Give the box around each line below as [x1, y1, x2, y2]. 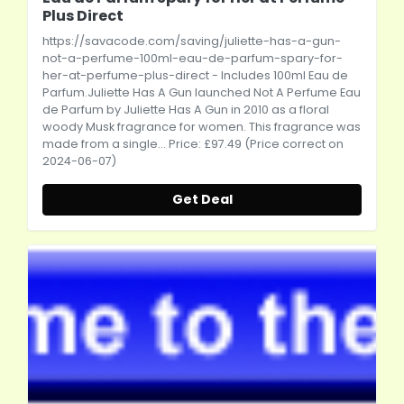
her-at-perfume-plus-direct [42, 67, 209, 83]
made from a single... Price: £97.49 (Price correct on [42, 135, 344, 151]
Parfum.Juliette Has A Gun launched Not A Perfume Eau [42, 84, 361, 100]
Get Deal [171, 189, 233, 208]
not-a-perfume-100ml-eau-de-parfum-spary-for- [42, 50, 343, 66]
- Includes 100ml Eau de [209, 67, 348, 83]
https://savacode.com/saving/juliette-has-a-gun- [42, 32, 341, 49]
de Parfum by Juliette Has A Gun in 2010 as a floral [42, 101, 329, 117]
